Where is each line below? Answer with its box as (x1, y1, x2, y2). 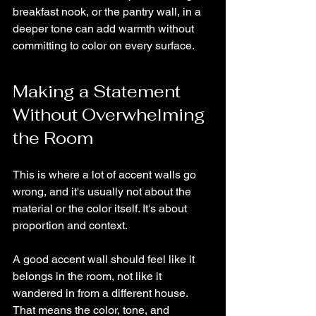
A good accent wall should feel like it (13, 253, 197, 266)
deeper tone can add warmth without (13, 22, 197, 35)
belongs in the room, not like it (13, 269, 164, 283)
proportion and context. (13, 219, 128, 232)
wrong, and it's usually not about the (13, 185, 194, 198)
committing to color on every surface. (13, 39, 195, 52)
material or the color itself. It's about (13, 202, 190, 215)
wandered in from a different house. (13, 286, 190, 300)
